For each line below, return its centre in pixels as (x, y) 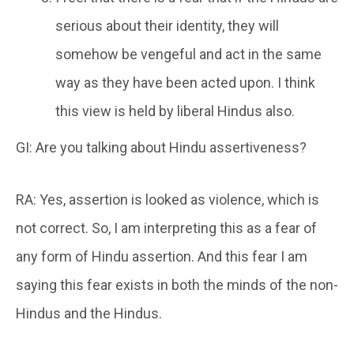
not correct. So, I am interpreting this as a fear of (166, 228)
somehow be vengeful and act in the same (188, 54)
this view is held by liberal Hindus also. (175, 111)
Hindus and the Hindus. (89, 313)
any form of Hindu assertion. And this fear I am (162, 256)
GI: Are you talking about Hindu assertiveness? (161, 147)
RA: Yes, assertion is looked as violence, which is (168, 199)
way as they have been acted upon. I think (185, 82)
